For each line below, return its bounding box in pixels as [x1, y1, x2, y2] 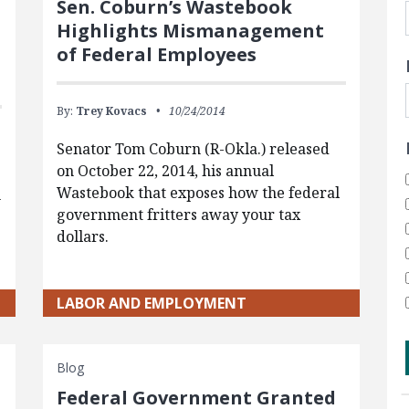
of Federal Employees [56, 41, 257, 67]
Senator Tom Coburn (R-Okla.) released [56, 138, 330, 159]
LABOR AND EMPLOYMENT [56, 292, 246, 313]
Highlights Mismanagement [56, 17, 324, 43]
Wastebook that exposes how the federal [56, 182, 340, 203]
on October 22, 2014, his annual [56, 160, 274, 181]
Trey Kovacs [75, 102, 147, 119]
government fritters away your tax [56, 204, 300, 225]
